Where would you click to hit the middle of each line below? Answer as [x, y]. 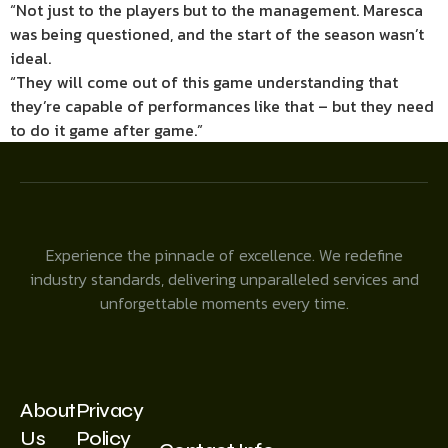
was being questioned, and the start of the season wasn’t [217, 33]
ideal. [30, 57]
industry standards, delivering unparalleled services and [224, 278]
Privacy [109, 410]
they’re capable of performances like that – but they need [222, 105]
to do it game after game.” [106, 129]
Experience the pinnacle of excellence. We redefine [224, 254]
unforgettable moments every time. [224, 302]
